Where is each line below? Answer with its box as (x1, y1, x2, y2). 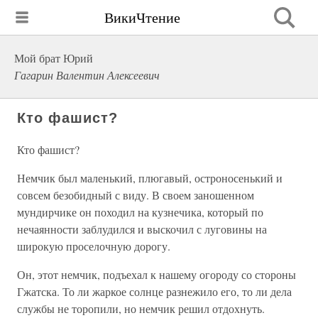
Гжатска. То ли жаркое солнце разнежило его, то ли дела (17, 284, 292, 299)
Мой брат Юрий (14, 50, 93, 65)
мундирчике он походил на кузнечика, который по (17, 204, 263, 219)
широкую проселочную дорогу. (17, 238, 170, 253)
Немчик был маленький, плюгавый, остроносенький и (17, 170, 283, 185)
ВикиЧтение (104, 7, 180, 27)
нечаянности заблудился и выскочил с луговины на (17, 221, 267, 236)
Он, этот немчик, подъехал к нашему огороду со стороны (17, 267, 296, 282)
